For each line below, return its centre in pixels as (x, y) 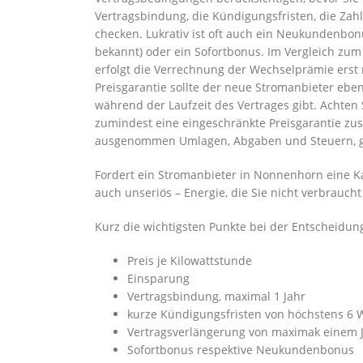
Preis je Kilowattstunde (190, 261)
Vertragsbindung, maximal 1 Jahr (216, 296)
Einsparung (158, 278)
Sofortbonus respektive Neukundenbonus (241, 350)
